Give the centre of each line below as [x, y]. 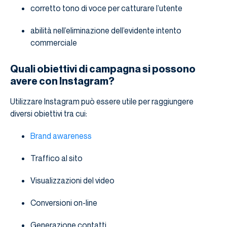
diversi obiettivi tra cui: [49, 114]
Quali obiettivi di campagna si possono [103, 69]
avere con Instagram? [62, 81]
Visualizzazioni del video [72, 181]
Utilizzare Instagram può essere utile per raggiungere [102, 102]
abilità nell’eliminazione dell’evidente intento [106, 31]
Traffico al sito [56, 158]
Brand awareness [61, 136]
